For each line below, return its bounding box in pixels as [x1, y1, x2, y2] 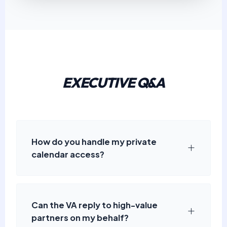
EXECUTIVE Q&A [62, 73, 165, 91]
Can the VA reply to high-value [31, 200, 158, 211]
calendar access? [31, 149, 105, 160]
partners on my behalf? [31, 212, 129, 223]
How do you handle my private [31, 136, 157, 147]
